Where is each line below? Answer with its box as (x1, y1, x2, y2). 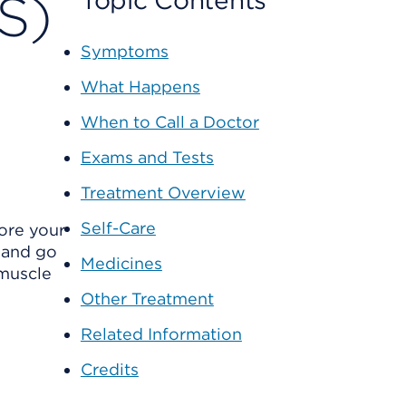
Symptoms (80, 42, 169, 61)
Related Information (80, 324, 242, 343)
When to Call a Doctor (80, 112, 259, 131)
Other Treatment (80, 289, 214, 308)
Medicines (80, 254, 162, 273)
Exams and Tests (80, 148, 214, 167)
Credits (80, 360, 139, 379)
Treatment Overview (80, 183, 246, 202)
